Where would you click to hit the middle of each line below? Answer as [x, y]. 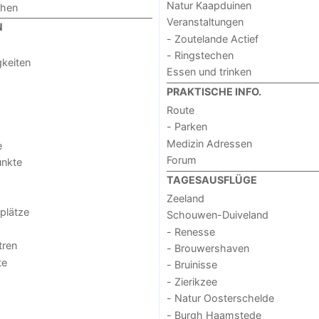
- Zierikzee [192, 281]
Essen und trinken [209, 72]
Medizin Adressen [209, 143]
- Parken [187, 127]
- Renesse [190, 231]
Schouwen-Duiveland [217, 215]
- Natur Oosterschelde [220, 298]
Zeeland [185, 198]
